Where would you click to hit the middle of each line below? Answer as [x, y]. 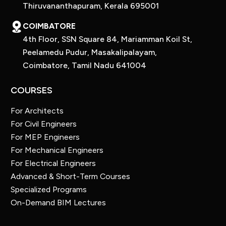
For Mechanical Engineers [57, 150]
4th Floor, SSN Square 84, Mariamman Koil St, [107, 39]
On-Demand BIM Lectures [58, 203]
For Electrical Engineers [53, 163]
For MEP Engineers [45, 137]
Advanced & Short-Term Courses [70, 177]
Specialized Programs [48, 190]
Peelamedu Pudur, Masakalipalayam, [90, 52]
